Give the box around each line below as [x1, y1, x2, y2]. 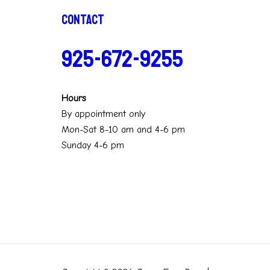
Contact [61, 11, 104, 29]
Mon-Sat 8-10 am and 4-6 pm [61, 124, 185, 136]
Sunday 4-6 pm [61, 140, 124, 151]
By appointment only [61, 108, 145, 120]
